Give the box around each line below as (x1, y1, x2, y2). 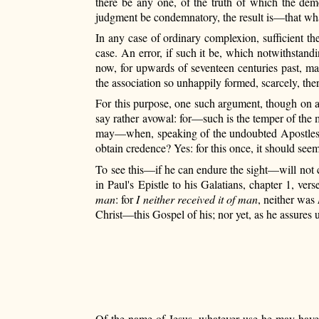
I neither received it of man (136, 191, 258, 206)
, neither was (257, 191, 318, 206)
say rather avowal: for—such (95, 110, 224, 126)
